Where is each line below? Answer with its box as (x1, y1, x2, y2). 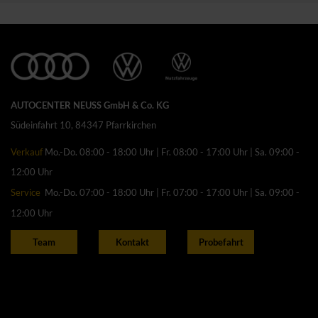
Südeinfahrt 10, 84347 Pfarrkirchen (11, 119, 156, 131)
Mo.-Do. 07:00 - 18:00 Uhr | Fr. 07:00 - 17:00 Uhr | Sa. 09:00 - (40, 187, 300, 199)
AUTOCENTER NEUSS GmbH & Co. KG (11, 99, 169, 111)
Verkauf (11, 146, 43, 158)
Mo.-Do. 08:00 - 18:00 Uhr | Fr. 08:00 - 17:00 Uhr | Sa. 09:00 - (43, 146, 300, 158)
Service (11, 187, 40, 199)
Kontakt (116, 236, 150, 248)
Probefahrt (198, 236, 243, 248)
